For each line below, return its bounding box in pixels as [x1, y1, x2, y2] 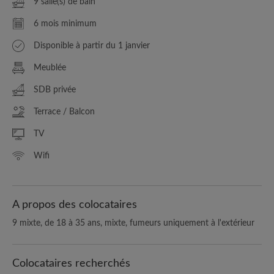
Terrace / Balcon [34, 107, 95, 116]
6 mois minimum [34, 19, 97, 28]
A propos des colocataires [12, 199, 137, 210]
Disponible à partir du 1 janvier [34, 41, 150, 50]
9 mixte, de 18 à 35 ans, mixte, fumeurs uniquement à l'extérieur [12, 218, 254, 228]
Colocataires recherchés [12, 257, 130, 269]
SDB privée [34, 85, 76, 94]
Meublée [34, 63, 66, 72]
